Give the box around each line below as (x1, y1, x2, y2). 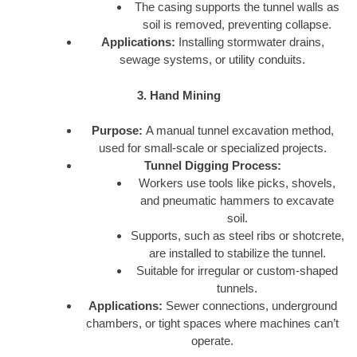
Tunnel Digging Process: (143, 159, 281, 173)
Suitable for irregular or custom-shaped (136, 264, 339, 278)
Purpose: (91, 124, 143, 138)
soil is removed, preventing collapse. (143, 18, 332, 32)
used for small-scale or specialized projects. (98, 141, 327, 155)
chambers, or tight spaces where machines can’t (86, 316, 339, 331)
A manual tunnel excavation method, (142, 124, 334, 138)
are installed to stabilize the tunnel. (148, 246, 326, 261)
